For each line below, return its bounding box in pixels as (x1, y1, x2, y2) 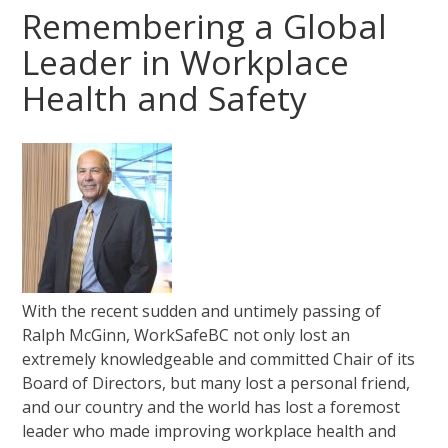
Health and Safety (22, 74, 308, 121)
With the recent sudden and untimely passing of (22, 300, 382, 323)
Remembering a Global (22, 2, 388, 49)
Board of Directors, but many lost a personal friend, (22, 372, 411, 395)
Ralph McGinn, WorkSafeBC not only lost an (22, 324, 351, 347)
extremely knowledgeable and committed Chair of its (22, 348, 416, 371)
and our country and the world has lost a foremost (22, 396, 401, 419)
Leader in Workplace (22, 38, 350, 85)
